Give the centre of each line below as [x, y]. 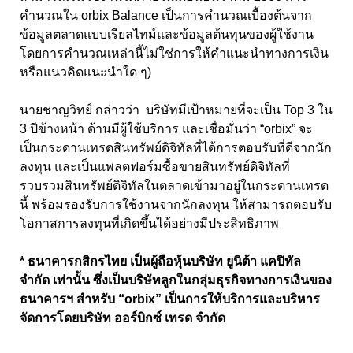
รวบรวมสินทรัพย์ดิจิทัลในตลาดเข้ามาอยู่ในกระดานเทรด [174, 186]
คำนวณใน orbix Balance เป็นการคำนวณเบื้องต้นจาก [166, 16]
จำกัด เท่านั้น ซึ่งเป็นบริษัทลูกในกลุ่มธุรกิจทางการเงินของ [176, 281]
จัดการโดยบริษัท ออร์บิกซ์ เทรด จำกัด [124, 318]
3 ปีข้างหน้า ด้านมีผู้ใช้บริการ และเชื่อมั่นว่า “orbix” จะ [166, 129]
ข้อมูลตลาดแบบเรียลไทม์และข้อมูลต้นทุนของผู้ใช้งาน [167, 35]
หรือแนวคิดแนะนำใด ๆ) [85, 72]
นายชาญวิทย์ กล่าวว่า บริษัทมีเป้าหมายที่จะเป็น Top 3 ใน [176, 110]
